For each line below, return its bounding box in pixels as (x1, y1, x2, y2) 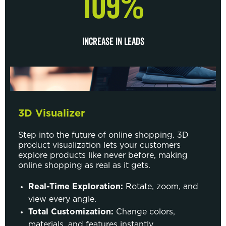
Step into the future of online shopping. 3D (18, 131, 189, 139)
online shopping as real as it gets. (18, 161, 150, 169)
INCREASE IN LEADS (82, 35, 144, 48)
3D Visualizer (18, 108, 85, 119)
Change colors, (116, 207, 175, 216)
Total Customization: (28, 207, 116, 216)
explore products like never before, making (18, 151, 188, 159)
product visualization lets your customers (18, 141, 181, 149)
